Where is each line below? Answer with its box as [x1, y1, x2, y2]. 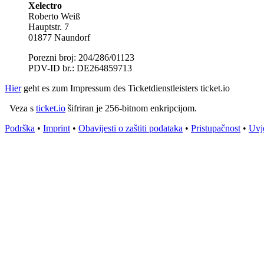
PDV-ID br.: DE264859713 [28, 62, 132, 73]
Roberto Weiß [28, 11, 80, 21]
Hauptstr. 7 [28, 21, 69, 32]
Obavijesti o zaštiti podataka [78, 123, 183, 133]
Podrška [5, 123, 35, 133]
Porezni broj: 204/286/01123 [28, 52, 134, 62]
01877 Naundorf [28, 32, 90, 42]
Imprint [43, 123, 70, 133]
